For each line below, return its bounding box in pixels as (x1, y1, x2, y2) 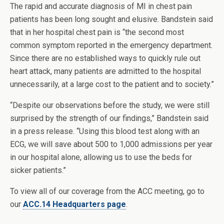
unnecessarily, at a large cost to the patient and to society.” (10, 79, 214, 89)
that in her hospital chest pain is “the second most (10, 27, 184, 37)
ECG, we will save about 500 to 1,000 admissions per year (10, 139, 212, 149)
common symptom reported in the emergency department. (10, 40, 212, 50)
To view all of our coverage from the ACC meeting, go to (10, 186, 204, 196)
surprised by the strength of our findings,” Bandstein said (10, 113, 208, 123)
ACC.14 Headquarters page (23, 199, 126, 209)
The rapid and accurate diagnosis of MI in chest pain (10, 1, 192, 11)
